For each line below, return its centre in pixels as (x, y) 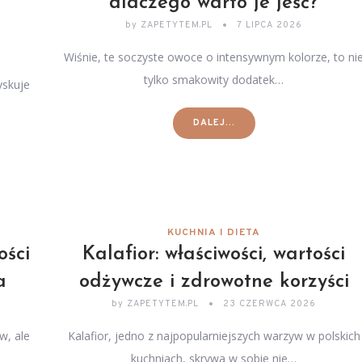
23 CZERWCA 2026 (270, 304)
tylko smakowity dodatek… (214, 80)
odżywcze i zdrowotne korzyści (214, 282)
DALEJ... (214, 123)
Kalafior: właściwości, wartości (214, 255)
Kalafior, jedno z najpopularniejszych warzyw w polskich (214, 336)
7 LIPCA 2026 (270, 25)
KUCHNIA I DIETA (214, 233)
